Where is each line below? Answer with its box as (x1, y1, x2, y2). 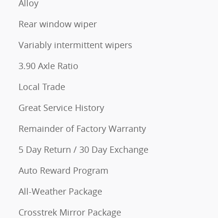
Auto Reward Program (18, 164, 109, 176)
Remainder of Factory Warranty (18, 122, 146, 134)
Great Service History (18, 101, 104, 113)
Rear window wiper (18, 18, 97, 30)
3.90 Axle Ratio (18, 59, 78, 72)
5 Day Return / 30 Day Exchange (18, 143, 148, 155)
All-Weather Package (18, 185, 102, 197)
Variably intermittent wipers (18, 38, 132, 51)
